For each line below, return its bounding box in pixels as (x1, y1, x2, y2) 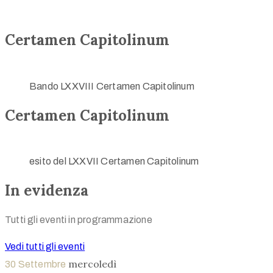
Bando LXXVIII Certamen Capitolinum (29, 80, 194, 91)
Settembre (18, 259, 68, 270)
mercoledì (68, 258, 116, 271)
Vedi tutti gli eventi (5, 241, 85, 252)
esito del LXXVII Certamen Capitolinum (29, 156, 199, 167)
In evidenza (5, 181, 88, 200)
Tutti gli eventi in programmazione (5, 214, 152, 225)
